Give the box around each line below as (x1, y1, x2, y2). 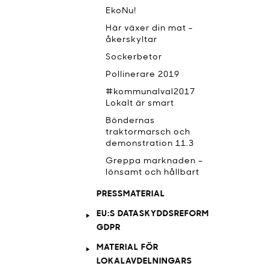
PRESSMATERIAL (97, 190, 165, 199)
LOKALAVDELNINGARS (97, 257, 192, 266)
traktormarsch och (106, 128, 190, 137)
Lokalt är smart (106, 99, 174, 108)
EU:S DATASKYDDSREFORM (97, 210, 209, 219)
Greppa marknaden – (106, 157, 203, 166)
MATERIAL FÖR (97, 243, 159, 252)
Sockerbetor (106, 53, 162, 62)
